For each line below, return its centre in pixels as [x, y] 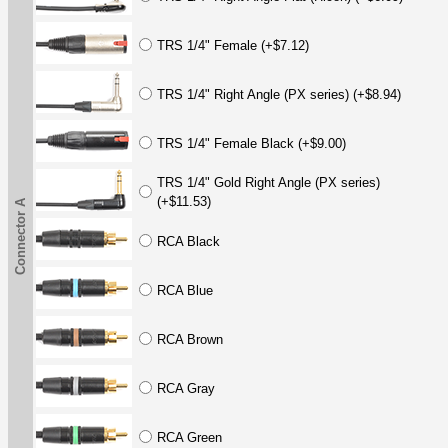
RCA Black [188, 241]
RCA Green [189, 437]
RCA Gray [186, 388]
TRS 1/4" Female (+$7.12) [233, 45]
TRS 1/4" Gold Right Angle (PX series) [268, 182]
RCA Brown [190, 339]
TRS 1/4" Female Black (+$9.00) [251, 143]
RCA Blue [185, 290]
